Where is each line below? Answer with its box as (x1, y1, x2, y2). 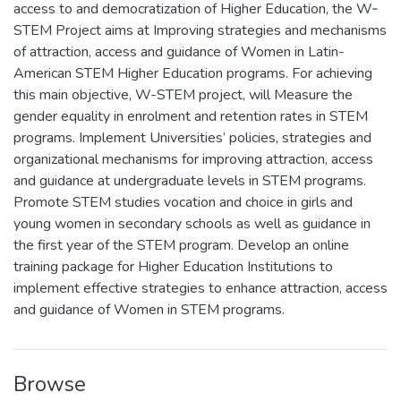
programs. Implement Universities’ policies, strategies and (13, 127, 371, 148)
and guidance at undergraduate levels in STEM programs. (13, 170, 366, 191)
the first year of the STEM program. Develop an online (13, 235, 349, 255)
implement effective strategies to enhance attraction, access (13, 277, 388, 298)
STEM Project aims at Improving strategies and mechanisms (13, 20, 387, 40)
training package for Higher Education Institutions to (13, 256, 333, 277)
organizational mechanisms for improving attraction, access (13, 149, 373, 169)
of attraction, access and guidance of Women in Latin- (13, 41, 345, 62)
